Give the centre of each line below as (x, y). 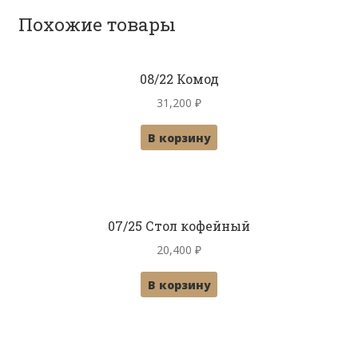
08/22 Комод (179, 79)
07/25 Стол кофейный (179, 226)
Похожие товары (97, 24)
